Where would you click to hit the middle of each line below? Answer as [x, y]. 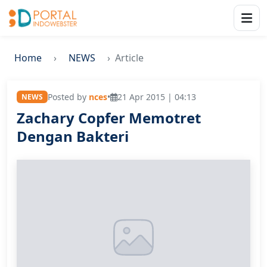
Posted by [68, 97]
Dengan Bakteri [73, 136]
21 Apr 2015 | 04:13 [156, 97]
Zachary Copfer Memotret [109, 118]
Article [129, 58]
